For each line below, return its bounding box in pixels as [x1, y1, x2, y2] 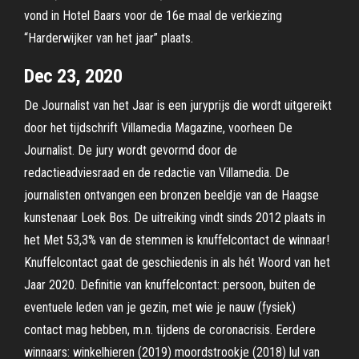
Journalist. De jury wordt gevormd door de [24, 143, 237, 158]
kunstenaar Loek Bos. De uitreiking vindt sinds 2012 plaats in [24, 210, 325, 225]
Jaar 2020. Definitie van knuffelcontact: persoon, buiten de [24, 277, 316, 292]
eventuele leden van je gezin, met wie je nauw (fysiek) [24, 300, 296, 315]
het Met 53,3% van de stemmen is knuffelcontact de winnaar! [24, 232, 329, 248]
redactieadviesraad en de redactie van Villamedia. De [24, 165, 289, 180]
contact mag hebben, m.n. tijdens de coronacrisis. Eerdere [24, 322, 316, 337]
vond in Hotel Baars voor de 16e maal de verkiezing [24, 8, 282, 23]
